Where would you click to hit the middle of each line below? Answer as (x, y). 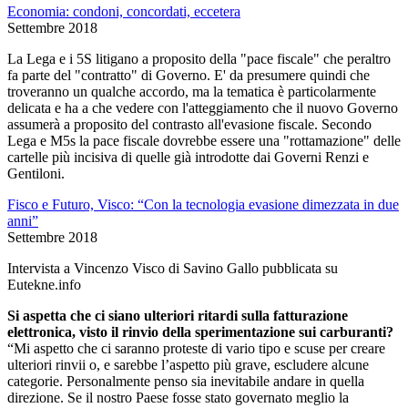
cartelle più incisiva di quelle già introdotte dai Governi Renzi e (188, 157)
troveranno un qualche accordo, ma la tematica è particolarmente (192, 91)
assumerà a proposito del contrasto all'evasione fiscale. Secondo (189, 124)
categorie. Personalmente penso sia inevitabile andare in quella (186, 381)
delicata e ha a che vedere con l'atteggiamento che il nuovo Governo (203, 107)
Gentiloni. (36, 173)
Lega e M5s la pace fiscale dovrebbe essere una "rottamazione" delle (204, 140)
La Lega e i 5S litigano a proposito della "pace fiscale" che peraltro (199, 58)
